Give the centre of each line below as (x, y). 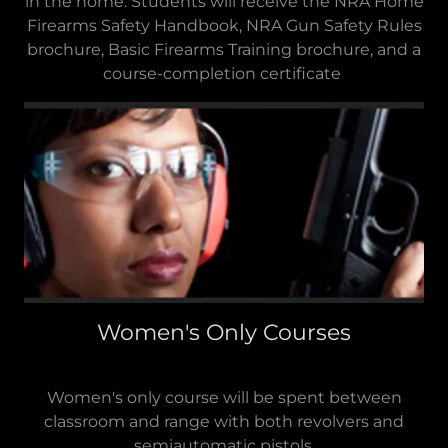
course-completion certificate (224, 74)
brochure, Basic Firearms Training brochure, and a (224, 50)
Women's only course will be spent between (224, 397)
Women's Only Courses (224, 332)
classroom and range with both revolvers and (224, 421)
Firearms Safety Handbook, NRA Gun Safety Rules (224, 26)
